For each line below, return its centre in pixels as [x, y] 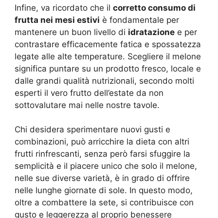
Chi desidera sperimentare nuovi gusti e [92, 130]
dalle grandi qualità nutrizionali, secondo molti [104, 81]
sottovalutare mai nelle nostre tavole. [87, 105]
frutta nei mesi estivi [57, 20]
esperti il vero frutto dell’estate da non [89, 93]
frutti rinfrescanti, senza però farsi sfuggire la [102, 154]
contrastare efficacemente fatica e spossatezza [108, 44]
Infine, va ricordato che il [64, 8]
